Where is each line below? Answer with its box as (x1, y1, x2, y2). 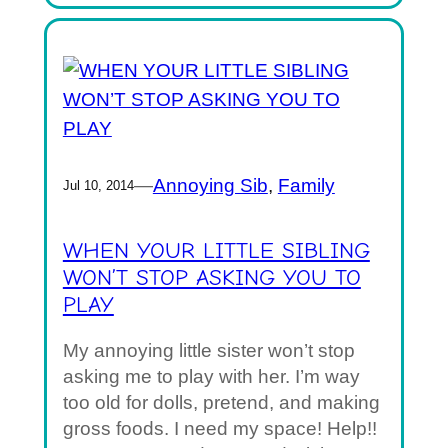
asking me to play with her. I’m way (62, 365, 360, 387)
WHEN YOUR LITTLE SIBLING (62, 237, 370, 264)
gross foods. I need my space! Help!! (62, 417, 377, 439)
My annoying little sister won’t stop (62, 339, 355, 361)
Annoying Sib (152, 174, 268, 196)
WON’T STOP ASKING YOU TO (62, 264, 361, 291)
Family (277, 174, 335, 196)
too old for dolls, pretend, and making (62, 391, 380, 413)
